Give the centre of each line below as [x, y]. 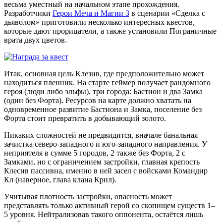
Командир [191, 170]
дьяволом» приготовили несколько [64, 22]
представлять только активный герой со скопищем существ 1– [110, 205]
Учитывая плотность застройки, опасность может [88, 196]
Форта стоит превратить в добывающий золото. [85, 118]
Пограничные [193, 31]
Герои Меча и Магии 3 [91, 13]
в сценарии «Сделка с [167, 13]
